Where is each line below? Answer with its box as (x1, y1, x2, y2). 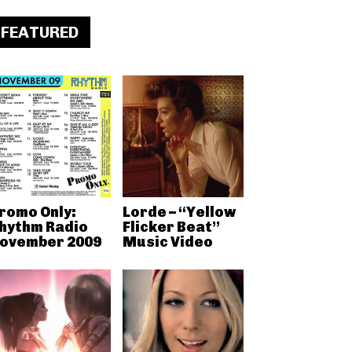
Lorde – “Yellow (122, 203, 236, 221)
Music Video (122, 233, 213, 251)
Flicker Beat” (122, 218, 220, 236)
